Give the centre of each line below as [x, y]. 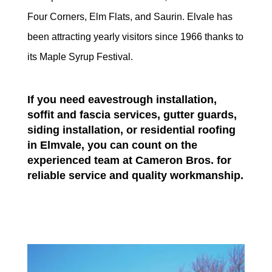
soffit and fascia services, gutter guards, [132, 114]
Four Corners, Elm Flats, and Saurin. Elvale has [130, 16]
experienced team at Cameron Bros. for [129, 160]
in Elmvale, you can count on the [112, 145]
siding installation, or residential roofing [131, 130]
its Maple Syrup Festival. [80, 56]
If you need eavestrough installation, [122, 99]
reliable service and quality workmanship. [135, 175]
